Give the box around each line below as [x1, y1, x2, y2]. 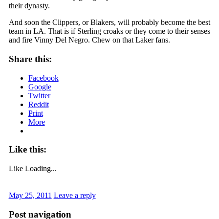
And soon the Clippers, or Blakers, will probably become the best [8, 18, 210, 27]
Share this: [8, 53, 52, 64]
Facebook [28, 73, 59, 82]
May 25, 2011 [8, 191, 52, 199]
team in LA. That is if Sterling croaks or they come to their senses [8, 27, 210, 36]
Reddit [28, 100, 49, 109]
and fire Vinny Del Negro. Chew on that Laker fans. [8, 36, 172, 44]
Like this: [8, 144, 46, 155]
